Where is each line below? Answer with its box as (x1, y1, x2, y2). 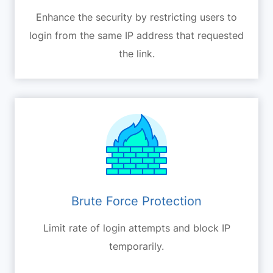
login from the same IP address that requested (29, 29, 244, 41)
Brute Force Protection (71, 193, 202, 208)
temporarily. (109, 239, 164, 252)
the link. (118, 47, 155, 60)
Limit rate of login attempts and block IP (43, 221, 230, 234)
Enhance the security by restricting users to (36, 10, 237, 23)
